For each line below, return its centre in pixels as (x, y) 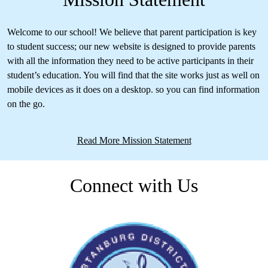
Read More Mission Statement (134, 141)
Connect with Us (134, 186)
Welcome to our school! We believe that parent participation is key (132, 32)
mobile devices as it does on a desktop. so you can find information (133, 90)
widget (146, 237)
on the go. (27, 104)
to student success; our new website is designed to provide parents (131, 47)
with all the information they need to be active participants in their (130, 61)
